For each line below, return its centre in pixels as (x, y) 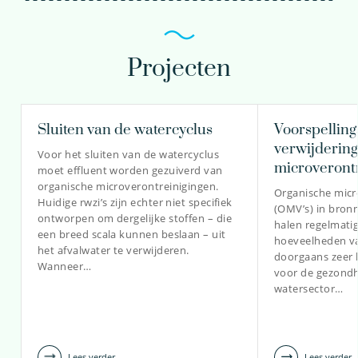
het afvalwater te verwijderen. (113, 250)
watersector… (309, 288)
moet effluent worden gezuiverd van (130, 170)
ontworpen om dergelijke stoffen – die (135, 218)
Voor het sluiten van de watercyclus (129, 154)
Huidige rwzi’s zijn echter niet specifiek (135, 202)
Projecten (179, 68)
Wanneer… (65, 266)
